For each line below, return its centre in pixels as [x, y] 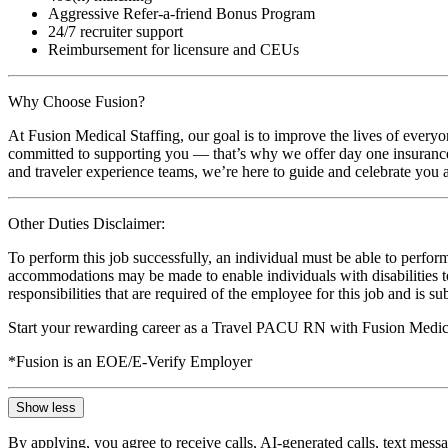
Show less [46, 407]
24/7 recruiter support [115, 31]
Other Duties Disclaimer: [86, 223]
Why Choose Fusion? [76, 101]
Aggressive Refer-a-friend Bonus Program [181, 13]
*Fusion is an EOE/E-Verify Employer [130, 361]
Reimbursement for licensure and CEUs [173, 49]
